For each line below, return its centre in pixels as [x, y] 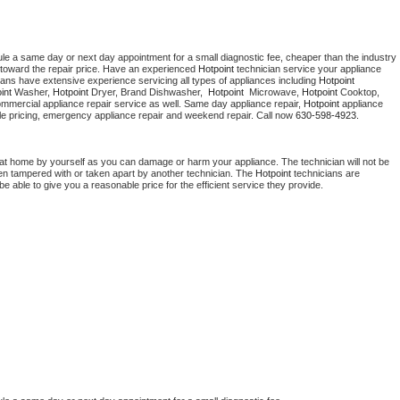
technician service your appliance [308, 69]
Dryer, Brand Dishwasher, [150, 92]
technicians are [325, 174]
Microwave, [274, 92]
